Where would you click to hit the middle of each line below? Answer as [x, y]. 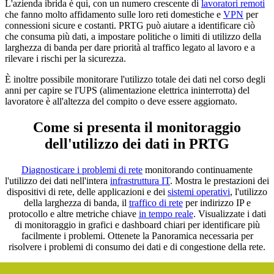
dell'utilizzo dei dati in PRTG [137, 144]
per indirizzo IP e [217, 203]
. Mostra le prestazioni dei [220, 181]
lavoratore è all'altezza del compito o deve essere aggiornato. [121, 102]
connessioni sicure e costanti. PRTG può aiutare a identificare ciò [130, 26]
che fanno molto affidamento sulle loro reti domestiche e [114, 15]
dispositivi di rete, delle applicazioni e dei [87, 192]
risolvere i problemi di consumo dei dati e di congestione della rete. [137, 247]
